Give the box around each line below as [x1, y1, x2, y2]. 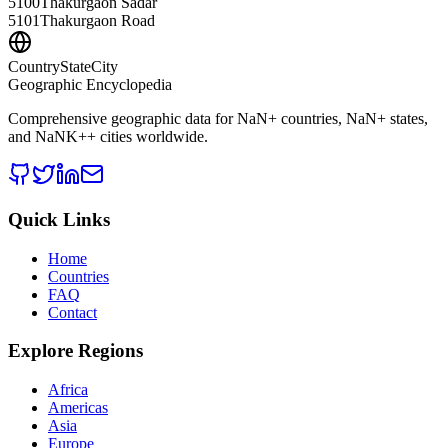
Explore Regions [8, 340, 143, 362]
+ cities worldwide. [87, 128, 208, 146]
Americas [48, 399, 108, 416]
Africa [48, 381, 88, 398]
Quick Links [8, 208, 110, 230]
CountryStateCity [8, 58, 118, 76]
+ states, [377, 110, 428, 128]
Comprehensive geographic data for [8, 110, 237, 128]
